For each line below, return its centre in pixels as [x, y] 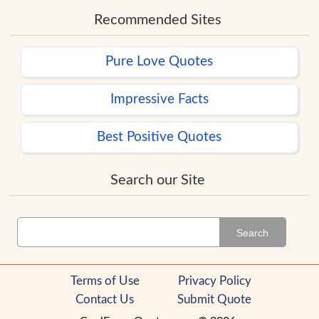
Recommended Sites [157, 20]
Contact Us [105, 300]
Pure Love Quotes [159, 62]
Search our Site [157, 181]
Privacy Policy [214, 281]
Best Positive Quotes [159, 137]
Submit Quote [214, 300]
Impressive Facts [159, 100]
